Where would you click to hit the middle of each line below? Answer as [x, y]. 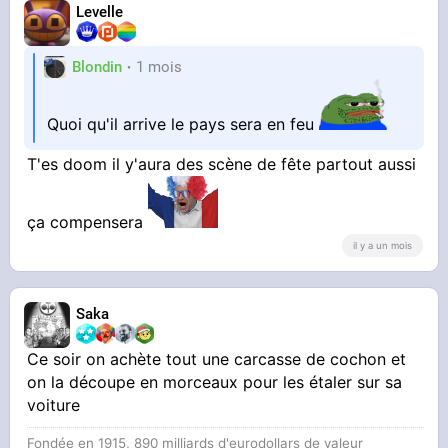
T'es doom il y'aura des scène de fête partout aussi [222, 163]
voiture [54, 405]
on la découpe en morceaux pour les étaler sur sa [215, 382]
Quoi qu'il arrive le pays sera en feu [183, 124]
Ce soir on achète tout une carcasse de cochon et [217, 359]
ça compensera [88, 221]
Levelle [100, 11]
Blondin [97, 66]
